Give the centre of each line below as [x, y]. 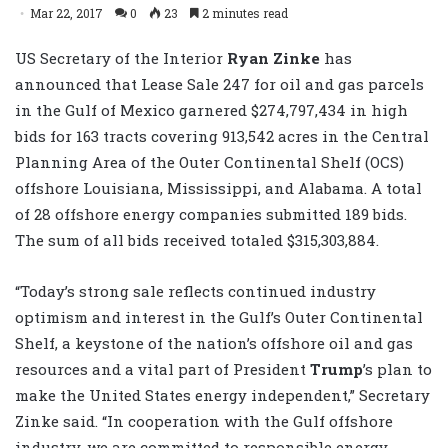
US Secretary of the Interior [121, 57]
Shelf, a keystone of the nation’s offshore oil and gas [214, 342]
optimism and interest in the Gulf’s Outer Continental [219, 316]
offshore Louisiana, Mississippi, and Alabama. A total [218, 187]
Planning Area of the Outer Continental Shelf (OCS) [209, 161]
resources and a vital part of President [162, 368]
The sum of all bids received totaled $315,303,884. [197, 239]
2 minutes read [243, 12]
